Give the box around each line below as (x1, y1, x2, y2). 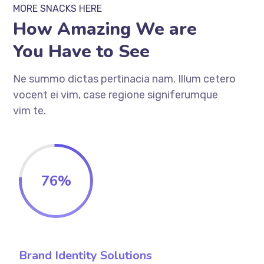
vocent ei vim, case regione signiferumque (13, 88, 219, 102)
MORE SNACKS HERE (13, 3, 103, 15)
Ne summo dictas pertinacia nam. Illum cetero (13, 72, 236, 86)
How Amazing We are (13, 17, 197, 42)
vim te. (13, 104, 47, 118)
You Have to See (13, 39, 150, 64)
